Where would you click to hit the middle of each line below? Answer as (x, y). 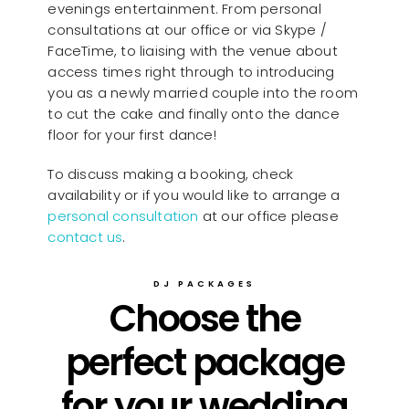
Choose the (204, 318)
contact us (85, 236)
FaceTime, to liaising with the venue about (193, 50)
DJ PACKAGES (204, 283)
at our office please (268, 215)
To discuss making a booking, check (171, 173)
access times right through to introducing (191, 71)
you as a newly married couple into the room (203, 92)
